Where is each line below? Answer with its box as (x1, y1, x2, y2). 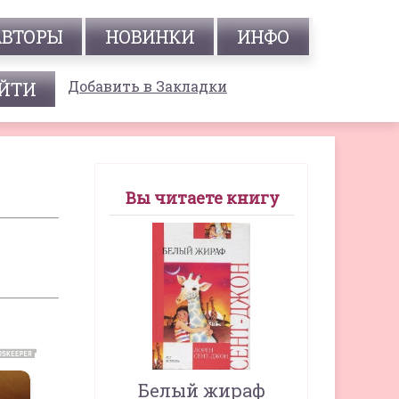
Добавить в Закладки (68, 77, 227, 95)
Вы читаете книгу (126, 187, 280, 208)
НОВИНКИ (105, 25, 194, 48)
